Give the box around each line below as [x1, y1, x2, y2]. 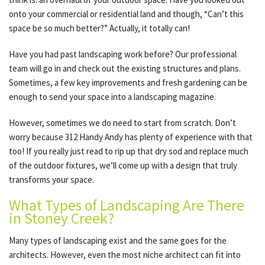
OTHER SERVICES [18, 31, 73, 41]
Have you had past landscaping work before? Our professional [9, 49, 237, 60]
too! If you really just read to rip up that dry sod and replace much [9, 146, 248, 157]
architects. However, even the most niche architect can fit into [9, 249, 241, 260]
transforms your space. [9, 174, 94, 185]
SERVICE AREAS [18, 154, 67, 164]
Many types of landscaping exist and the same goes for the [9, 235, 227, 246]
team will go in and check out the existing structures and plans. [9, 63, 241, 74]
